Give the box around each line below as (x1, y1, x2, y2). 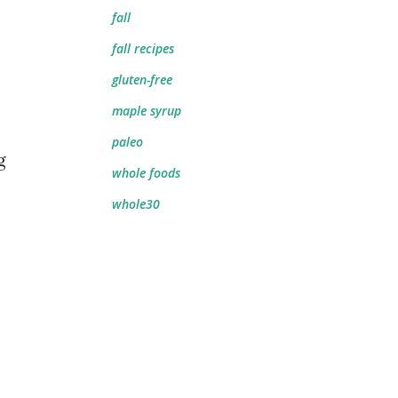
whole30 (112, 195, 160, 212)
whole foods (112, 164, 180, 181)
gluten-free (112, 71, 172, 88)
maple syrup (112, 102, 181, 119)
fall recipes (112, 40, 174, 57)
